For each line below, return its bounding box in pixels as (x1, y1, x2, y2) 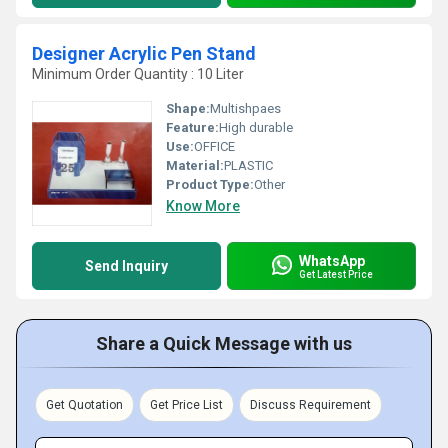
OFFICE (194, 139, 235, 154)
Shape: (166, 101, 210, 116)
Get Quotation (46, 398, 123, 412)
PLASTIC (224, 158, 273, 173)
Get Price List (150, 398, 223, 412)
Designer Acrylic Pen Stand (32, 43, 256, 64)
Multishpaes (210, 101, 281, 116)
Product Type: (166, 177, 254, 192)
